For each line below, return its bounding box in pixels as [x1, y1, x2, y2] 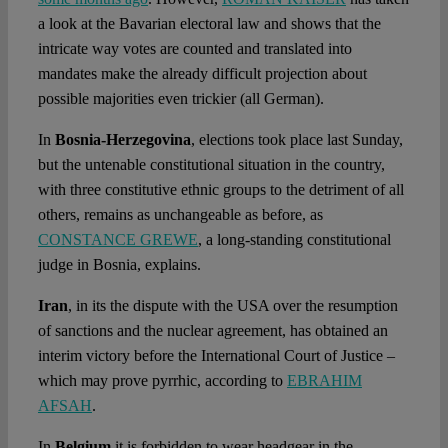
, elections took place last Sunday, [190, 131, 403, 149]
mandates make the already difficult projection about [37, 65, 367, 83]
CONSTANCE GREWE [37, 231, 198, 249]
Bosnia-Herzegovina [54, 131, 191, 149]
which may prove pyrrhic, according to [37, 372, 287, 390]
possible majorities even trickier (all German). [37, 90, 324, 108]
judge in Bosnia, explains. [37, 256, 201, 274]
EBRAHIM [286, 372, 362, 390]
